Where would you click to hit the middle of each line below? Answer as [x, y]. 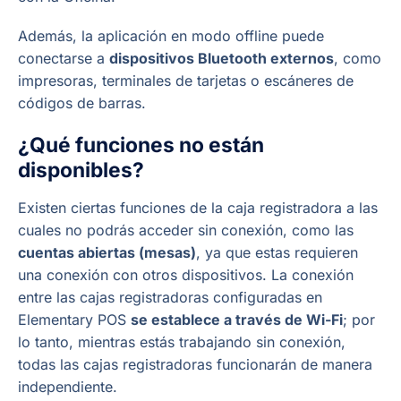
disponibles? [81, 169]
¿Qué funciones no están [141, 144]
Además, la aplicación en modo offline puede [171, 36]
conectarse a [64, 59]
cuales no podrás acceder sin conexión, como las [186, 230]
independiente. [68, 386]
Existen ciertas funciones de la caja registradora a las [198, 207]
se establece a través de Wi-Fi [237, 319]
